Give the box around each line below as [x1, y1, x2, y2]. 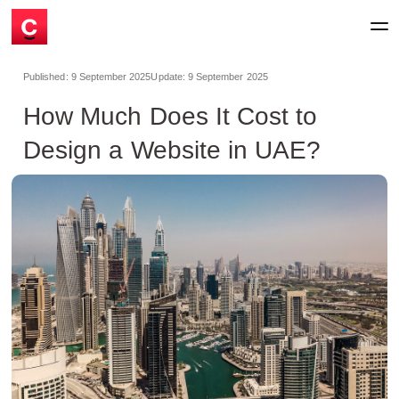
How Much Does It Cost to [23, 102, 318, 130]
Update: [151, 71, 188, 82]
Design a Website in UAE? [23, 136, 322, 164]
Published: [23, 71, 71, 82]
